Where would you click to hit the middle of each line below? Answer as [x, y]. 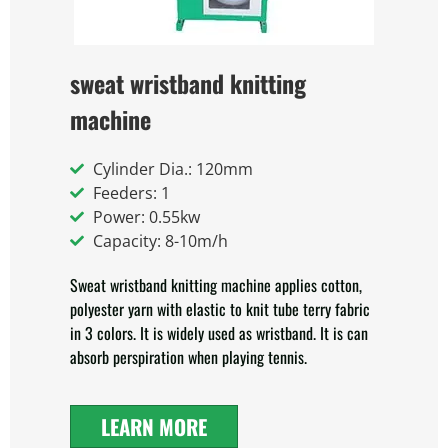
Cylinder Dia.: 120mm [172, 169]
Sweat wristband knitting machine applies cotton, [216, 285]
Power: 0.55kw [146, 217]
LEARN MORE [154, 426]
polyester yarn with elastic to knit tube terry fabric [220, 309]
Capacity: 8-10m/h [160, 241]
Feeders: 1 [131, 193]
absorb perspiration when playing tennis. [188, 357]
